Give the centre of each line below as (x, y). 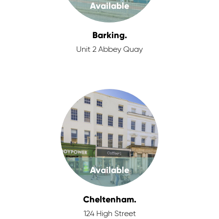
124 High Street (109, 214)
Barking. (109, 35)
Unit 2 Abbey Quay (109, 50)
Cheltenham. (109, 199)
